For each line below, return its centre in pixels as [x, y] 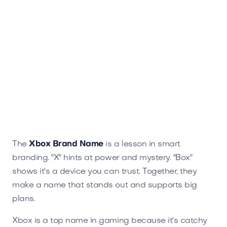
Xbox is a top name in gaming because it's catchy [110, 221]
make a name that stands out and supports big [105, 185]
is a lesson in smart [142, 144]
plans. [24, 199]
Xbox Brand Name [66, 144]
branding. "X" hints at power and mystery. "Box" [102, 158]
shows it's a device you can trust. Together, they [105, 172]
